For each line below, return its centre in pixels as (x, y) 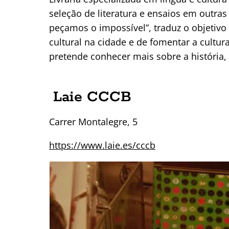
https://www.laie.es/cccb (102, 145)
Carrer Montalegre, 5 (93, 121)
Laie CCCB (92, 97)
